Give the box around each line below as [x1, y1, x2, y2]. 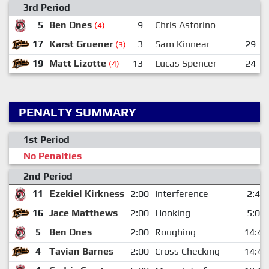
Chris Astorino [154, 19, 216, 31]
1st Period [23, 133, 70, 145]
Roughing [154, 226, 196, 238]
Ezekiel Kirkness [49, 187, 124, 199]
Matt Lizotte [49, 57, 106, 69]
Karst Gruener [49, 38, 113, 50]
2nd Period [23, 170, 73, 182]
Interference [154, 187, 208, 199]
